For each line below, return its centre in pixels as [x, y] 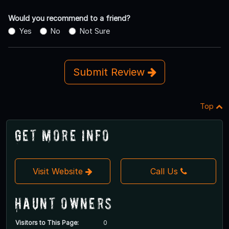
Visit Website [59, 171]
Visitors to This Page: [47, 223]
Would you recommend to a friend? [69, 18]
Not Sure [95, 31]
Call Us [164, 171]
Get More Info [63, 135]
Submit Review [110, 72]
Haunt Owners [64, 203]
